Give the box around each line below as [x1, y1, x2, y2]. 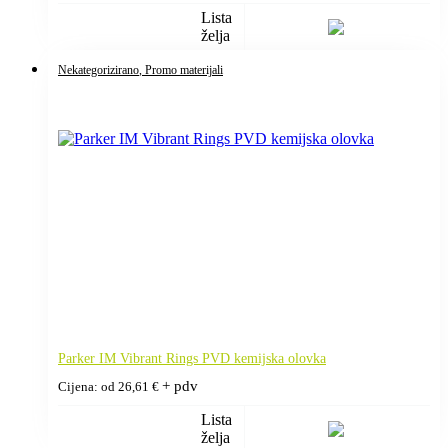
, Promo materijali [139, 62, 223, 77]
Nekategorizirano [58, 62, 139, 77]
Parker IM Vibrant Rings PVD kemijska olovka [58, 350, 326, 366]
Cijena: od [58, 379, 118, 394]
